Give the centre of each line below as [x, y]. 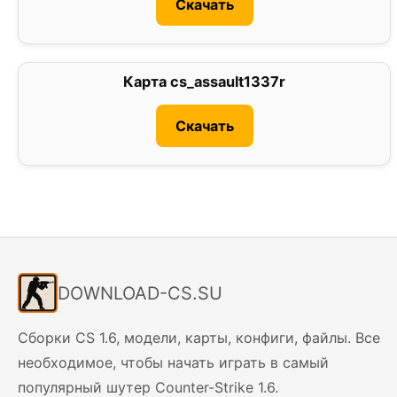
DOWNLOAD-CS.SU [140, 293]
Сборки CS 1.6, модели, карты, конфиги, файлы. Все [199, 338]
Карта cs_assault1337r [205, 82]
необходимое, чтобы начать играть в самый [173, 363]
